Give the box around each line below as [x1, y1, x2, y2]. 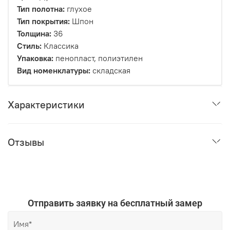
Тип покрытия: [17, 16, 70, 27]
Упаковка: [17, 53, 53, 64]
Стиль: [17, 41, 42, 51]
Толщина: [17, 28, 51, 39]
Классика [42, 41, 79, 51]
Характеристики [8, 98, 85, 111]
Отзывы [8, 136, 44, 149]
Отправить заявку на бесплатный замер [28, 197, 202, 208]
